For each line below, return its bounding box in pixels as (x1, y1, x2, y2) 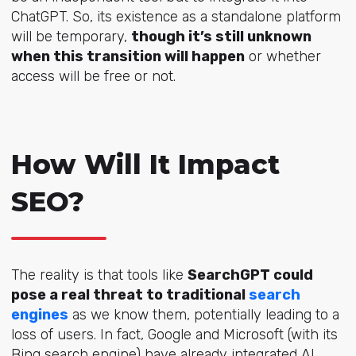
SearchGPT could (187, 265, 313, 284)
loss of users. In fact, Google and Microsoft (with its (10, 325, 338, 343)
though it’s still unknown (130, 27, 311, 45)
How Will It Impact (10, 147, 280, 181)
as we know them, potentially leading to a (68, 305, 339, 323)
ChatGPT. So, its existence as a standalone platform (10, 7, 341, 25)
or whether (244, 47, 321, 65)
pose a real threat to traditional (10, 285, 249, 304)
